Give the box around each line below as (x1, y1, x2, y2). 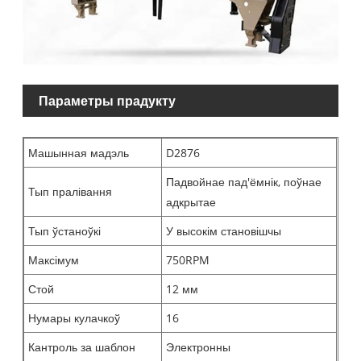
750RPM (166, 252, 210, 268)
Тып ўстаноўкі (28, 223, 102, 239)
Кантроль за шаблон (28, 339, 136, 355)
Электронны (166, 339, 231, 355)
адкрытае (166, 194, 217, 210)
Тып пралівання (28, 184, 113, 200)
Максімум (28, 252, 80, 268)
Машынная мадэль (28, 145, 130, 161)
